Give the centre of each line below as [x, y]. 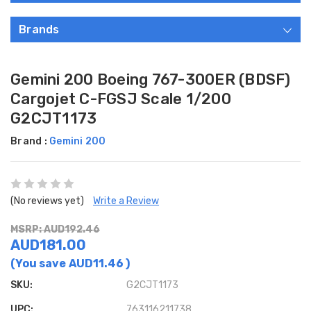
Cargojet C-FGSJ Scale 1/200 [121, 99]
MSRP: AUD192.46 [55, 230]
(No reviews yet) [47, 201]
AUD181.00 [48, 245]
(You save [38, 264]
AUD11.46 [97, 264]
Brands [39, 30]
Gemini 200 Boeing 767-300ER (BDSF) [151, 80]
